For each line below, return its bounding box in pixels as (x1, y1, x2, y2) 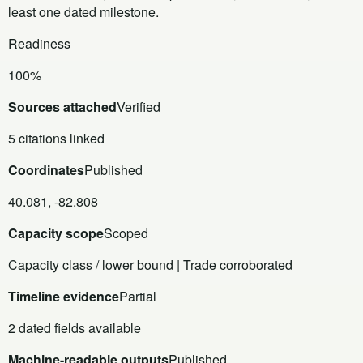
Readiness (8, 33, 70, 53)
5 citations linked (8, 128, 105, 147)
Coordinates (8, 160, 84, 179)
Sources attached (8, 96, 117, 116)
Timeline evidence (8, 286, 119, 305)
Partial (119, 286, 156, 305)
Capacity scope (8, 223, 104, 242)
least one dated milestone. (8, 2, 159, 21)
